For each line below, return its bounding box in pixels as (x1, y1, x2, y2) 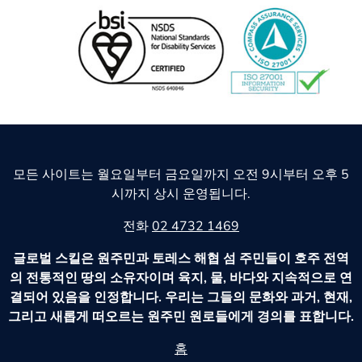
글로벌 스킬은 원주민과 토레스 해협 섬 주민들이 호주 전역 (13, 249, 349, 267)
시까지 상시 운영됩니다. (112, 184, 250, 203)
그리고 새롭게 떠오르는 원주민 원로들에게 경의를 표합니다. (8, 307, 354, 326)
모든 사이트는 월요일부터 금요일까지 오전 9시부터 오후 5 (13, 165, 349, 183)
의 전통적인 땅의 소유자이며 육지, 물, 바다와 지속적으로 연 (10, 268, 352, 287)
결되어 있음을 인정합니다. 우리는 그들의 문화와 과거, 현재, (10, 288, 352, 306)
